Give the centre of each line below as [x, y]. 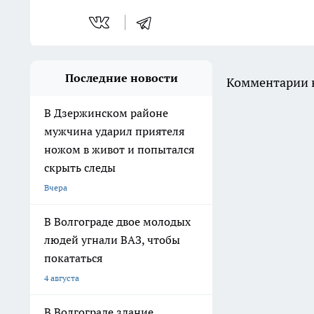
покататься [73, 258]
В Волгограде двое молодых [117, 221]
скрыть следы [80, 168]
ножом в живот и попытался [119, 149]
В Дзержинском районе [106, 113]
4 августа [62, 278]
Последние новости [121, 78]
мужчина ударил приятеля [114, 131]
